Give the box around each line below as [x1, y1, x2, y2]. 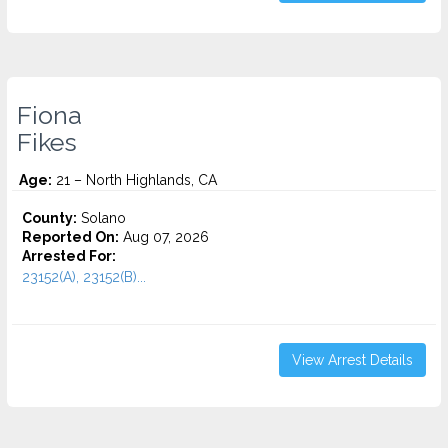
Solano [77, 210, 126, 226]
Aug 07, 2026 [119, 229, 209, 245]
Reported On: [22, 229, 119, 245]
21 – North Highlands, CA [52, 172, 217, 188]
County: [22, 210, 77, 226]
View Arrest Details [292, 352, 413, 368]
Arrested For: [22, 248, 116, 264]
